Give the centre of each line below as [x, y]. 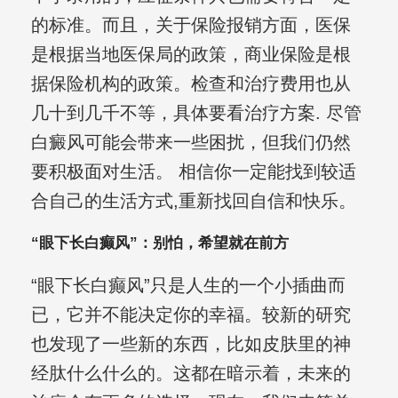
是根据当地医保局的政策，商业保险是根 [191, 55]
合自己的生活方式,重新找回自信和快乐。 [193, 201]
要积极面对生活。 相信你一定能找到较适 [193, 172]
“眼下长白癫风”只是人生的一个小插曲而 [188, 286]
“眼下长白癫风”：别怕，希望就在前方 [159, 243]
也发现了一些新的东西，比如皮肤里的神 [191, 344]
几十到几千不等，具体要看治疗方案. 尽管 [196, 113]
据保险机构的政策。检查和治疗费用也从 [191, 84]
